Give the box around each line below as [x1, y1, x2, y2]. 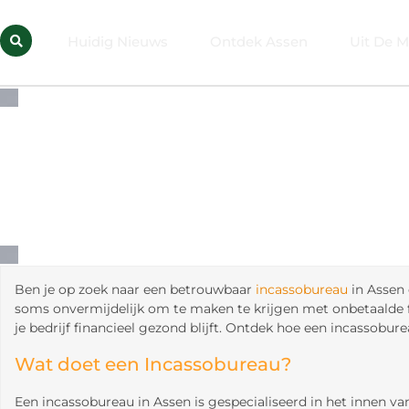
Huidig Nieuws [67, 33, 168, 51]
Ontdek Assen [209, 33, 308, 51]
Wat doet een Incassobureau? [15, 353, 291, 376]
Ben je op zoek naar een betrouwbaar [15, 280, 256, 298]
